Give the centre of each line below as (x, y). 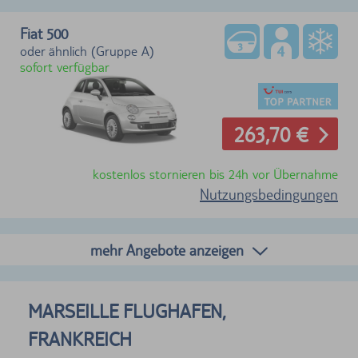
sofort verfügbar (65, 67)
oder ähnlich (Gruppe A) (87, 51)
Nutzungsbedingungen (269, 194)
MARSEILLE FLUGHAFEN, (127, 311)
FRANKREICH (80, 339)
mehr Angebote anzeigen (167, 250)
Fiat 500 (44, 33)
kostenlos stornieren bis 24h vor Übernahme (215, 174)
